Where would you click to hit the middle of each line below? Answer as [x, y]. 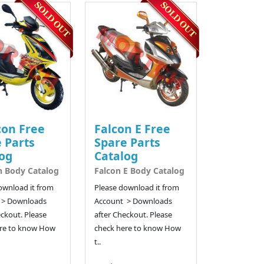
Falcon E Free [133, 128]
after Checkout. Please [133, 214]
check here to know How [138, 228]
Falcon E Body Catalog [140, 170]
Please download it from [137, 187]
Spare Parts [128, 142]
